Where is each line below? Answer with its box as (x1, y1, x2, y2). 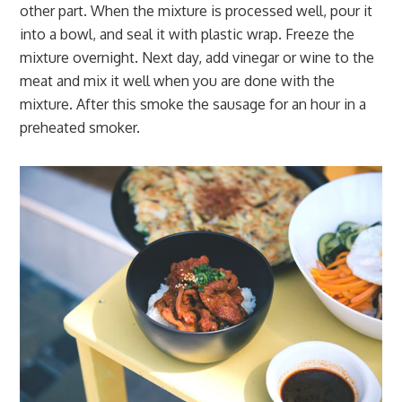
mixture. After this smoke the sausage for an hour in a (20, 95, 367, 113)
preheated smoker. (20, 118, 141, 136)
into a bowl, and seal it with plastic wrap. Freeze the (20, 25, 355, 43)
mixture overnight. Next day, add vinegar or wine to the (20, 48, 375, 66)
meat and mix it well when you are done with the (20, 72, 336, 90)
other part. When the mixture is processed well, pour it (20, 2, 373, 20)
